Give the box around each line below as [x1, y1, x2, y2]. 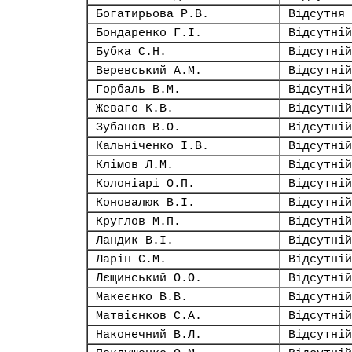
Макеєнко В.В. [96, 291, 188, 303]
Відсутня [288, 8, 345, 20]
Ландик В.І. [96, 234, 174, 247]
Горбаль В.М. [96, 83, 181, 96]
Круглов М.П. [96, 215, 181, 228]
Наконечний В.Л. [96, 328, 202, 341]
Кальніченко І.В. [96, 140, 209, 152]
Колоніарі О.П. [96, 178, 195, 190]
